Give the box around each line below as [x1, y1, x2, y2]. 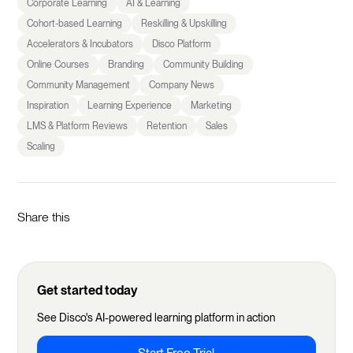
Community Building [163, 58, 244, 70]
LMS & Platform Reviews [27, 120, 128, 132]
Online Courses [27, 58, 90, 70]
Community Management [27, 79, 131, 91]
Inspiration [27, 99, 69, 111]
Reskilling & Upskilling [141, 17, 228, 29]
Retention [147, 120, 188, 132]
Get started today [37, 282, 139, 298]
